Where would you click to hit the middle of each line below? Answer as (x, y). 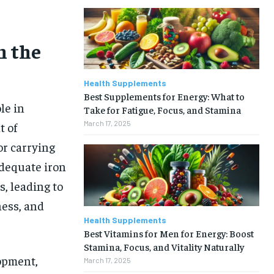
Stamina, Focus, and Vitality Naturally (164, 246)
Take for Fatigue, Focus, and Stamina (162, 110)
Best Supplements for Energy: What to (164, 96)
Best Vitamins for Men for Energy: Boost (168, 233)
